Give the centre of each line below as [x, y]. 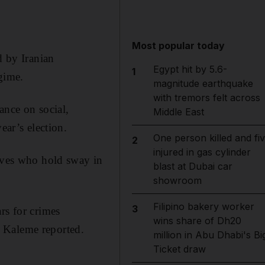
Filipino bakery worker [203, 206]
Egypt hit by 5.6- [190, 69]
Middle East [178, 112]
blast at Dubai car [193, 166]
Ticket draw [179, 249]
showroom [177, 180]
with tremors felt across [206, 98]
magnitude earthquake [203, 83]
